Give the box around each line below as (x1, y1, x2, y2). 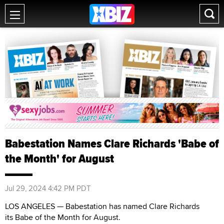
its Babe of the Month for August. (5, 211, 120, 223)
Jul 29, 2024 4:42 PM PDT (5, 182, 91, 193)
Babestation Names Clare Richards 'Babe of (5, 134, 219, 152)
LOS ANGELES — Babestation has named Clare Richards (5, 200, 199, 212)
